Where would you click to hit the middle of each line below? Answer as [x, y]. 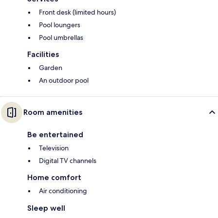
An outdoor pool [64, 81]
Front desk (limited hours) [77, 12]
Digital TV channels [68, 161]
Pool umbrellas [61, 38]
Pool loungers [60, 25]
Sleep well [46, 208]
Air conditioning [63, 191]
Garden [51, 68]
